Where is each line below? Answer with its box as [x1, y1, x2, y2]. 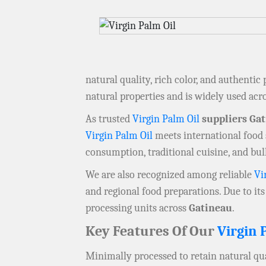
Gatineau [189, 202, 232, 215]
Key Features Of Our [85, 223, 217, 240]
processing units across [85, 202, 189, 215]
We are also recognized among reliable [85, 169, 254, 182]
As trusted [85, 113, 132, 126]
